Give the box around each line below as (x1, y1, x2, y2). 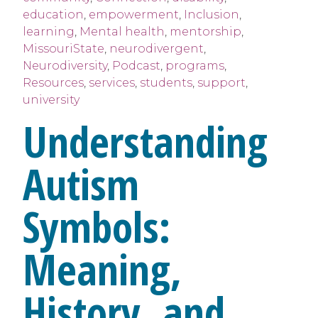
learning (23, 25, 75, 39)
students (140, 76, 192, 90)
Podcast (112, 59, 160, 73)
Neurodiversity (23, 59, 107, 73)
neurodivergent (109, 42, 204, 56)
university (23, 93, 79, 107)
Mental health (79, 25, 165, 39)
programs (165, 59, 224, 73)
